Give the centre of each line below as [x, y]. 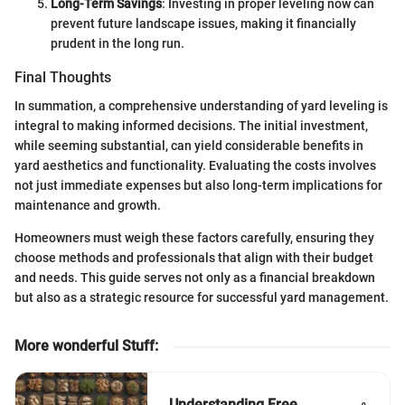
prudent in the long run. [118, 44]
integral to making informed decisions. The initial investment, [191, 126]
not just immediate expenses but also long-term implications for [198, 186]
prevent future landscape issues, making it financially [203, 24]
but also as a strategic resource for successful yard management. [202, 298]
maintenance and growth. [88, 206]
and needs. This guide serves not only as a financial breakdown [195, 278]
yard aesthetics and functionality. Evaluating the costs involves [195, 166]
